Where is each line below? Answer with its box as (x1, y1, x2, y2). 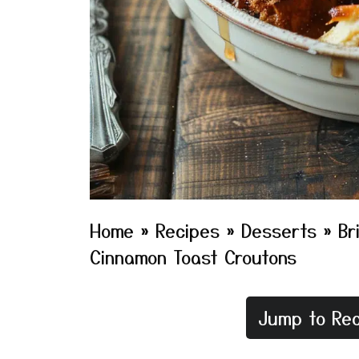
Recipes (155, 217, 220, 243)
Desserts (241, 217, 317, 243)
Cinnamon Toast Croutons (90, 244, 296, 269)
